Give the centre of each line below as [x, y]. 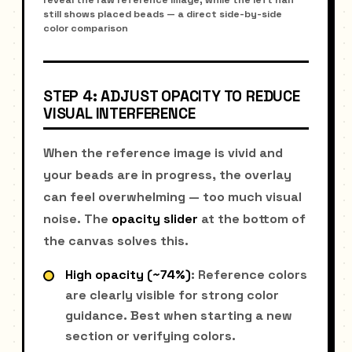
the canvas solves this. [116, 240]
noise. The [77, 218]
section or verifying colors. [150, 335]
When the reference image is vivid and [163, 152]
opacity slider [155, 218]
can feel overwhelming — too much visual [172, 196]
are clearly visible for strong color [172, 295]
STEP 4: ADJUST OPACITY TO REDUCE [172, 96]
